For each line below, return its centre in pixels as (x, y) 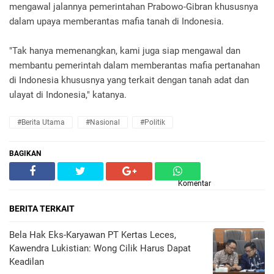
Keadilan (27, 262)
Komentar (194, 184)
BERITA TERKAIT (42, 209)
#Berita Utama (41, 123)
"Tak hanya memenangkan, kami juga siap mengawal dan (125, 51)
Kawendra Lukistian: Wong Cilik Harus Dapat (100, 249)
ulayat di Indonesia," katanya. (68, 95)
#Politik (153, 123)
